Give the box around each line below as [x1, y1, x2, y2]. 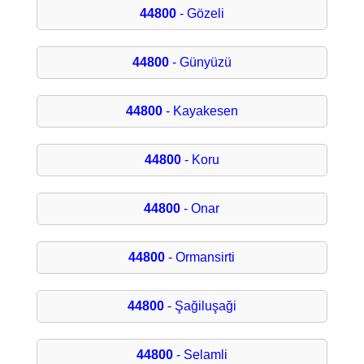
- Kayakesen [162, 104, 238, 119]
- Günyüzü [168, 55, 232, 70]
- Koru [180, 153, 219, 167]
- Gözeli [175, 6, 224, 21]
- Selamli [172, 348, 227, 362]
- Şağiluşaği [163, 299, 236, 314]
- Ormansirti [165, 250, 236, 265]
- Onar [180, 201, 220, 216]
